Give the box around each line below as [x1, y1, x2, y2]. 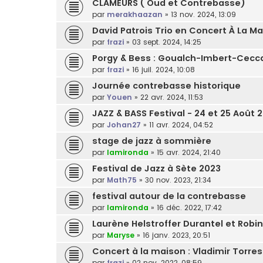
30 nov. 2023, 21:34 [145, 174, 211, 185]
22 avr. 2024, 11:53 [140, 92, 203, 102]
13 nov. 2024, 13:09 [171, 9, 236, 19]
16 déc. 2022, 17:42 [157, 202, 222, 213]
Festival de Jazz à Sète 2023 [92, 162, 221, 174]
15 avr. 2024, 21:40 [157, 147, 221, 157]
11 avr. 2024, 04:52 [149, 119, 213, 130]
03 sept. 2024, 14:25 [132, 36, 201, 47]
